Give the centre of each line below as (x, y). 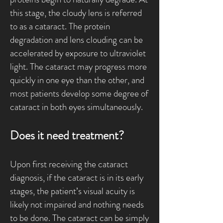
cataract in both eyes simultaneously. (76, 107)
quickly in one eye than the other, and (77, 80)
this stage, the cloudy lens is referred (76, 13)
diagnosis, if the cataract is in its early (77, 177)
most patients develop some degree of (79, 93)
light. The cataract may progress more (78, 66)
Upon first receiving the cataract (69, 164)
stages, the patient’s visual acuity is (72, 191)
